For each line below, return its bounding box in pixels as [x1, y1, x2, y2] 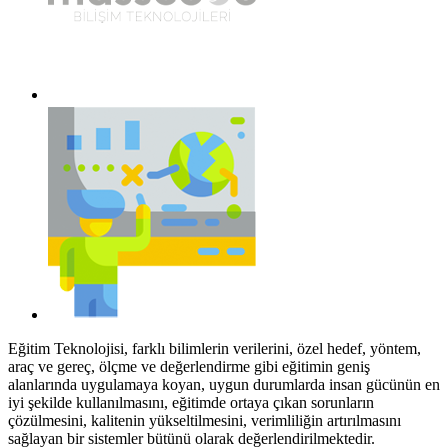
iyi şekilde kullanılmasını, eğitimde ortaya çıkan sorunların [8, 393, 374, 411]
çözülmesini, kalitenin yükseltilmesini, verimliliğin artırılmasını [8, 411, 401, 429]
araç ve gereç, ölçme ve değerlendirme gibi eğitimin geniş [8, 357, 370, 375]
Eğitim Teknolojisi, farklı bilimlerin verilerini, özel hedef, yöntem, [8, 339, 421, 357]
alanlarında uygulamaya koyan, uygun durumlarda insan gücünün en [8, 375, 440, 393]
